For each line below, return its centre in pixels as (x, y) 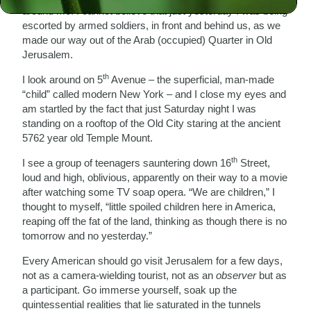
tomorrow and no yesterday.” (87, 235)
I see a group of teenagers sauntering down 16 (127, 162)
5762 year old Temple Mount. (88, 137)
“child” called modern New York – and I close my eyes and (154, 94)
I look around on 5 (63, 79)
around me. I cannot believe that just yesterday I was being (155, 10)
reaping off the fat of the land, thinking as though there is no (155, 221)
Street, (254, 162)
